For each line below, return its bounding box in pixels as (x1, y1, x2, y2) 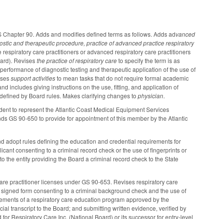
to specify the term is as (118, 56, 180, 65)
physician (138, 91, 164, 100)
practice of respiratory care (46, 56, 119, 65)
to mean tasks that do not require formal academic (57, 73, 189, 82)
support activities (11, 73, 57, 82)
